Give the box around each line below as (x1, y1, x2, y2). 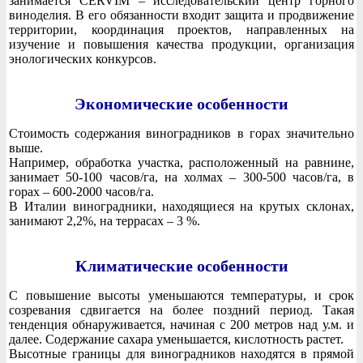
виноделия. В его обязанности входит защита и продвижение (9, 7, 354, 22)
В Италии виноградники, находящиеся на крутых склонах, (9, 199, 354, 214)
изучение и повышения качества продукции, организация (9, 36, 354, 51)
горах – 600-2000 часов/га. (9, 185, 154, 199)
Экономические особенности (75, 94, 288, 113)
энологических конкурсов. (9, 51, 156, 66)
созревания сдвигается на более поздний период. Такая (9, 303, 354, 318)
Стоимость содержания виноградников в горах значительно (9, 126, 354, 141)
